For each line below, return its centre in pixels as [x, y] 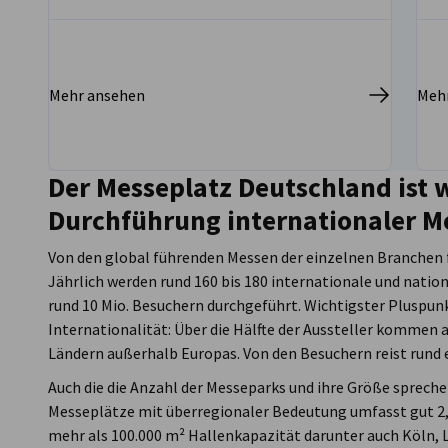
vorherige [96, 248]
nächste [154, 248]
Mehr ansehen [97, 95]
